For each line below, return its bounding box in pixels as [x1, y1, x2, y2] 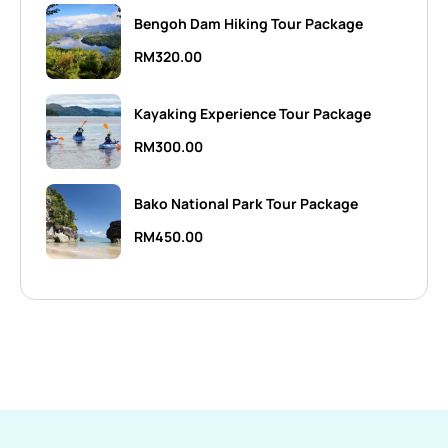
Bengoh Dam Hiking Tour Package [134, 14, 363, 34]
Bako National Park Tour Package [134, 194, 358, 214]
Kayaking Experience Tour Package [134, 104, 371, 124]
